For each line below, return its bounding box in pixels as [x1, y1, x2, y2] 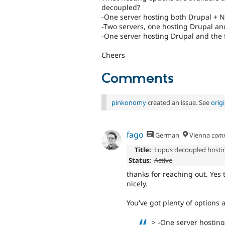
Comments [101, 70, 174, 87]
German [154, 130, 180, 140]
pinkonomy [111, 97, 146, 107]
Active [154, 156, 173, 165]
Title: [134, 145, 151, 155]
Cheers [101, 50, 125, 60]
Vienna [187, 130, 210, 140]
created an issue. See [146, 97, 211, 107]
